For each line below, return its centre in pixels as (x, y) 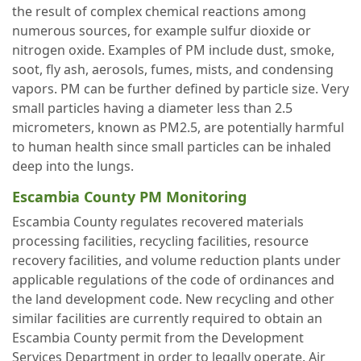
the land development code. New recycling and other (173, 299)
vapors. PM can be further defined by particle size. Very (180, 89)
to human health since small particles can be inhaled (172, 147)
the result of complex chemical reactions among (159, 11)
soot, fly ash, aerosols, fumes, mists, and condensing (173, 69)
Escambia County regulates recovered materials (158, 222)
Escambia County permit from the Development (158, 338)
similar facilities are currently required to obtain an (167, 318)
